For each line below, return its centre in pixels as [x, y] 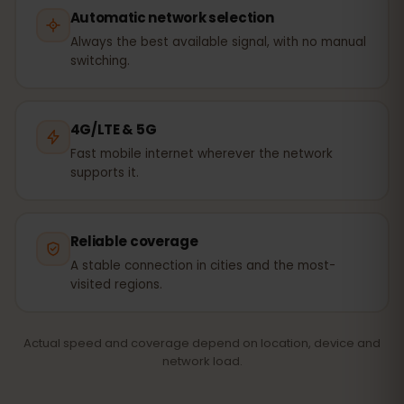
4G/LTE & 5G [113, 129]
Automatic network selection [172, 17]
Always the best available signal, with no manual [218, 41]
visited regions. [116, 284]
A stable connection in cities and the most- [202, 265]
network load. [202, 361]
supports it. [104, 172]
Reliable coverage [134, 241]
